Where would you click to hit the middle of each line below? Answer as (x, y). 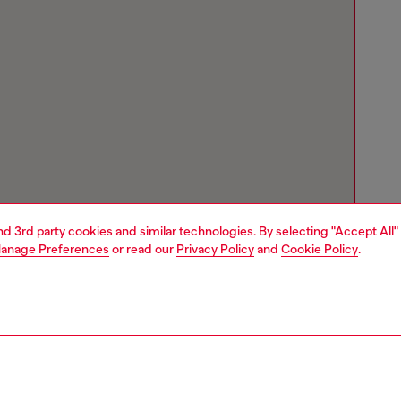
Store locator (79, 381)
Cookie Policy (320, 249)
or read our (143, 249)
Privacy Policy (215, 249)
